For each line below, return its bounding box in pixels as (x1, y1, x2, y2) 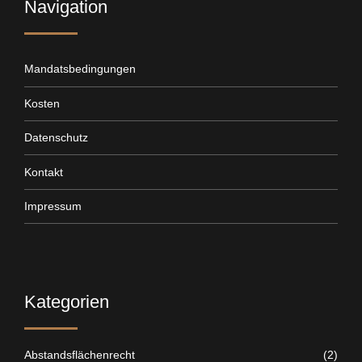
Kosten (24, 96, 60, 110)
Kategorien (24, 292, 109, 313)
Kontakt (24, 165, 63, 179)
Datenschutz (24, 131, 88, 145)
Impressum (24, 199, 82, 213)
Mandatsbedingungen (24, 62, 136, 76)
